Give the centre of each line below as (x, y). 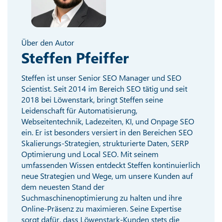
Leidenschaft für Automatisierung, (80, 110)
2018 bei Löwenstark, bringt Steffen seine (92, 99)
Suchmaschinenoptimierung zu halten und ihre (102, 197)
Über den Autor (48, 42)
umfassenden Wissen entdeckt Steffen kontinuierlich (111, 165)
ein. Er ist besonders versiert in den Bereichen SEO (107, 132)
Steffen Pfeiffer (75, 57)
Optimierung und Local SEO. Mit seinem (90, 154)
